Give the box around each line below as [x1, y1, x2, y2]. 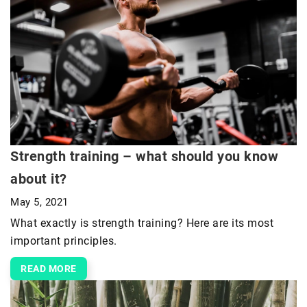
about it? [10, 170, 67, 187]
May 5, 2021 [10, 195, 69, 208]
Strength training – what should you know [10, 147, 278, 164]
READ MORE [21, 262, 77, 274]
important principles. [10, 234, 117, 247]
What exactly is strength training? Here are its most [10, 216, 273, 230]
